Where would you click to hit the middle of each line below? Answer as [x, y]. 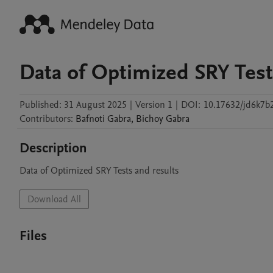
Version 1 [154, 105]
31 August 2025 [95, 105]
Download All [54, 199]
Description [53, 148]
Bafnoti [90, 119]
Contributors [45, 119]
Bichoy [150, 119]
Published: [41, 105]
